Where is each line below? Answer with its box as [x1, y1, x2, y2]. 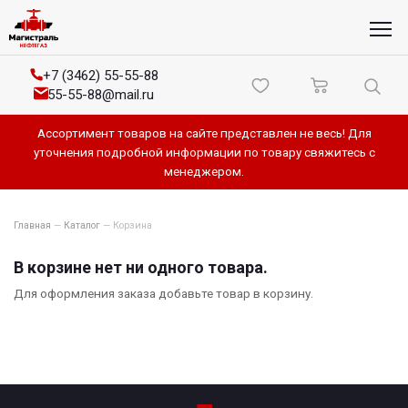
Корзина [113, 219, 152, 232]
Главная [14, 219, 51, 232]
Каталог [64, 219, 100, 232]
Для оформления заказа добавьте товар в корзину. [14, 285, 313, 301]
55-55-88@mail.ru [46, 87, 154, 104]
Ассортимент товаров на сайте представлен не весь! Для [36, 126, 372, 141]
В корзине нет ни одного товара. [14, 258, 268, 278]
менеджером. [164, 164, 244, 179]
